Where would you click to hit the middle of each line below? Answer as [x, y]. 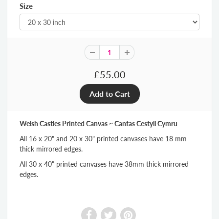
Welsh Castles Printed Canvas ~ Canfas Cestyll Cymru [99, 124]
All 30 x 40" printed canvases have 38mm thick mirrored [104, 164]
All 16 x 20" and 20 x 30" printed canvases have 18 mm [103, 139]
